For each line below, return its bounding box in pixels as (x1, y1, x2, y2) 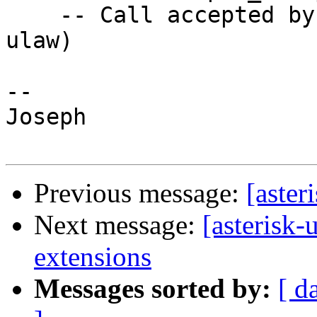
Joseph (6, 104, 86, 130)
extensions (34, 241, 151, 272)
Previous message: (34, 178, 246, 209)
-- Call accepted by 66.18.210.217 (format (6, 2, 59, 28)
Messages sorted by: (34, 273, 271, 304)
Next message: (34, 209, 202, 241)
